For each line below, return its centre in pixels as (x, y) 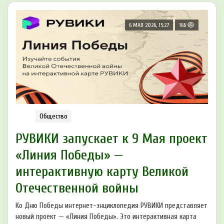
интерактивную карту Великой (102, 172)
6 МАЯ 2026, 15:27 (149, 25)
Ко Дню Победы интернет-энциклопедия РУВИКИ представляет (111, 206)
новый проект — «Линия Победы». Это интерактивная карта (106, 217)
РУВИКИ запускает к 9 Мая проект (111, 139)
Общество (53, 116)
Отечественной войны (77, 188)
